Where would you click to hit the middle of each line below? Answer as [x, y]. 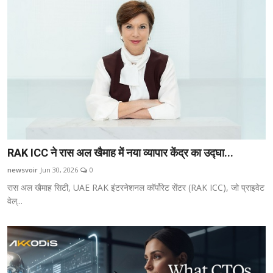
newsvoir [23, 169]
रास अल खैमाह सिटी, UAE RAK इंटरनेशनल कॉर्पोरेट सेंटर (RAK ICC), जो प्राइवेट [136, 187]
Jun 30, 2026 [59, 169]
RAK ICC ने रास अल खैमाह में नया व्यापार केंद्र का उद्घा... [120, 152]
